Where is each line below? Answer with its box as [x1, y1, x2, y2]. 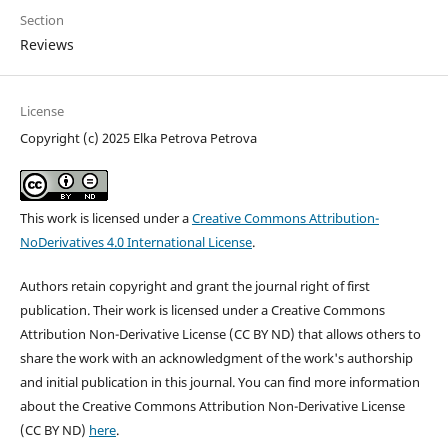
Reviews [19, 35, 74, 55]
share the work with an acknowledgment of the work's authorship [19, 349, 413, 368]
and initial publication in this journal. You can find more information [19, 373, 420, 392]
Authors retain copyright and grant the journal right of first [19, 277, 370, 296]
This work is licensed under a [19, 209, 192, 228]
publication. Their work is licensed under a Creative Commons [19, 301, 385, 320]
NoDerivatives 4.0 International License [19, 233, 252, 252]
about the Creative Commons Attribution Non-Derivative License [19, 397, 405, 416]
